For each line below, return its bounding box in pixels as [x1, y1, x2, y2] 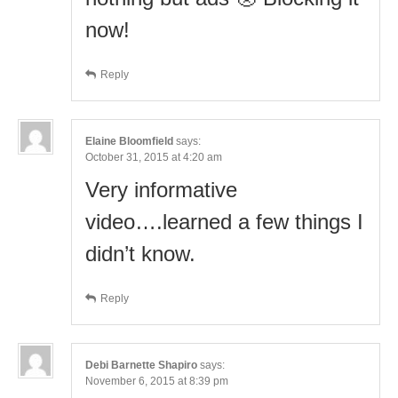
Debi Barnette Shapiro [85, 358, 197, 371]
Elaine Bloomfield [85, 134, 173, 147]
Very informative [85, 177, 237, 202]
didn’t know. [85, 241, 195, 266]
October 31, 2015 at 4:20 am [85, 150, 222, 163]
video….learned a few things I [85, 209, 363, 234]
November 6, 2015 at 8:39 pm [85, 374, 228, 387]
